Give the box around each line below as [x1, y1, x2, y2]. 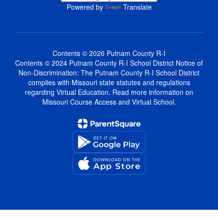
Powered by [66, 2, 105, 12]
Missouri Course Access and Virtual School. [42, 97, 176, 107]
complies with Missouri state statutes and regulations [28, 77, 190, 87]
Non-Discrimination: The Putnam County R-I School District [18, 68, 200, 77]
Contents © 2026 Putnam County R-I [53, 48, 165, 58]
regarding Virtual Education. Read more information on [25, 87, 193, 97]
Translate [123, 2, 152, 12]
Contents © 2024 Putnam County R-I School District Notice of [15, 58, 203, 68]
